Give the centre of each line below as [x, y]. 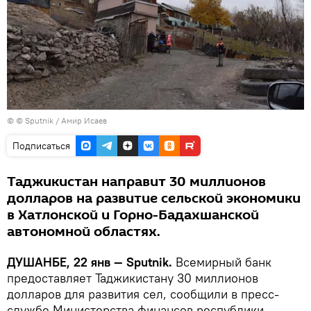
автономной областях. [84, 232]
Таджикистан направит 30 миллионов [136, 182]
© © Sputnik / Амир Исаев [57, 120]
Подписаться [41, 145]
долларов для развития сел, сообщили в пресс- [143, 294]
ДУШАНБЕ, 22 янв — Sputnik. [91, 262]
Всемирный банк [224, 262]
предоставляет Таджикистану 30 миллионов [133, 278]
